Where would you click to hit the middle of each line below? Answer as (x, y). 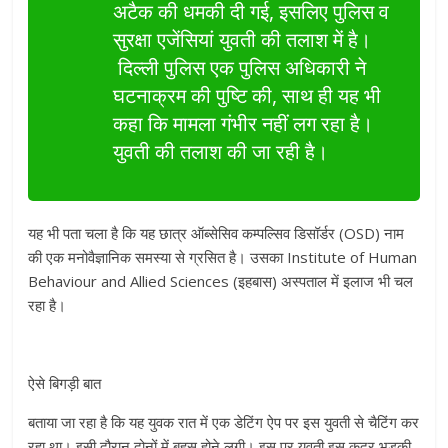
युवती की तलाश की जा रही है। (221, 152)
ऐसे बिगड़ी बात (65, 383)
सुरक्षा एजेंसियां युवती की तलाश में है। (242, 40)
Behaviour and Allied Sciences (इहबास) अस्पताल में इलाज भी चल (221, 281)
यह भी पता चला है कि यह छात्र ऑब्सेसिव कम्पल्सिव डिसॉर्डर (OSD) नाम (216, 233)
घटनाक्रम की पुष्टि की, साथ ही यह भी (247, 96)
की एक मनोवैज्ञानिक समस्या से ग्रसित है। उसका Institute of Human (223, 257)
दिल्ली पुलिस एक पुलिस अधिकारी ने (240, 68)
